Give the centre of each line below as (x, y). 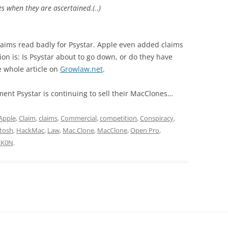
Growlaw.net (81, 69)
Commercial (79, 118)
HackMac (30, 131)
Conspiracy (157, 118)
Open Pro (145, 131)
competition (118, 118)
